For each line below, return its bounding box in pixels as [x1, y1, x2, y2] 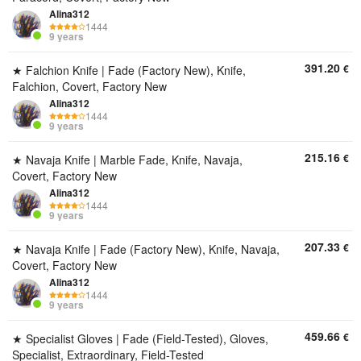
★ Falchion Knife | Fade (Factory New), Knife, [12, 62, 246, 78]
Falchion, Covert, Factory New [12, 78, 167, 94]
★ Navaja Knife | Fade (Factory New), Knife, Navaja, [12, 241, 280, 257]
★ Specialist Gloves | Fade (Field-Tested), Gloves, [12, 330, 268, 346]
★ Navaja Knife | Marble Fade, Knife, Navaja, [12, 151, 243, 168]
